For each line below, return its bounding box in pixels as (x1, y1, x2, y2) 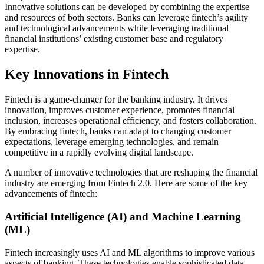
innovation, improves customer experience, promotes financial (5, 105, 235, 115)
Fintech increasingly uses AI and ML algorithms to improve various (5, 247, 255, 258)
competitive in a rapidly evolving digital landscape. (5, 147, 193, 158)
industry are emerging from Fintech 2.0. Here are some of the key (5, 178, 247, 189)
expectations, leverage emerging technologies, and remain (5, 137, 219, 147)
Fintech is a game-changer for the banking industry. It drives (5, 94, 227, 105)
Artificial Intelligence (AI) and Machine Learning (5, 210, 241, 223)
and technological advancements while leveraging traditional (5, 23, 229, 34)
